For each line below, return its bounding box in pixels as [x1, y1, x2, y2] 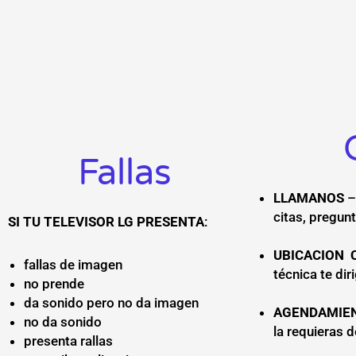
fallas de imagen [24, 256, 122, 273]
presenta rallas [24, 332, 116, 349]
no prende [24, 275, 87, 292]
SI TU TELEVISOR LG [8, 214, 137, 230]
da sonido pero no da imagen [24, 294, 199, 311]
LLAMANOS [273, 190, 344, 207]
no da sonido [24, 313, 102, 330]
